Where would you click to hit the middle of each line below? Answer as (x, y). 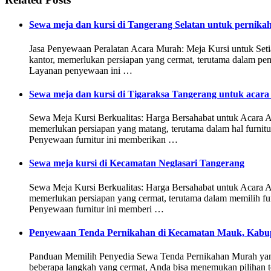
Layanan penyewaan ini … (81, 70)
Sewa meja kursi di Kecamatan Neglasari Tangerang (137, 163)
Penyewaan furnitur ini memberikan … (103, 140)
